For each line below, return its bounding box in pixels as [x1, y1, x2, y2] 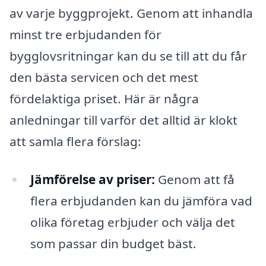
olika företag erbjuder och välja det [30, 214, 235, 231]
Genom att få [154, 171, 235, 188]
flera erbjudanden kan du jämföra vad [30, 192, 252, 210]
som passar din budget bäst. [30, 235, 197, 252]
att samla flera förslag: [9, 133, 141, 150]
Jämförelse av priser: [30, 171, 155, 188]
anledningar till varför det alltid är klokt [9, 112, 237, 129]
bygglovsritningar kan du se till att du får [9, 47, 247, 65]
